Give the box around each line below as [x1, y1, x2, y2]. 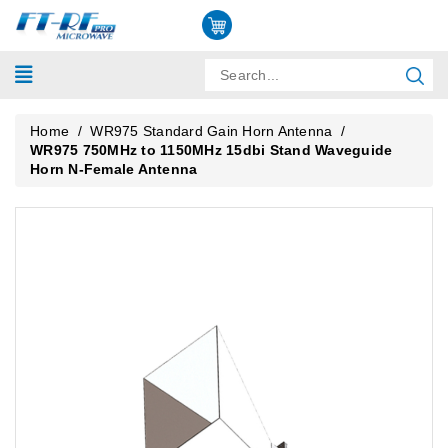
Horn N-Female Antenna [30, 161, 198, 177]
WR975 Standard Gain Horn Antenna [90, 123, 333, 139]
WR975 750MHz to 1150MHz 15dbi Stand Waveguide [30, 142, 393, 158]
